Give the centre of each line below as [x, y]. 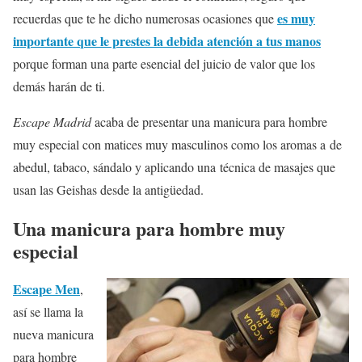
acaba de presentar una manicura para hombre [209, 121]
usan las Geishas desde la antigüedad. [108, 189]
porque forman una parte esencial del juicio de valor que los [164, 63]
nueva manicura [53, 335]
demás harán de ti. [59, 86]
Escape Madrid [52, 121]
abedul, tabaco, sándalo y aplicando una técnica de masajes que [174, 166]
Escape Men [46, 289]
